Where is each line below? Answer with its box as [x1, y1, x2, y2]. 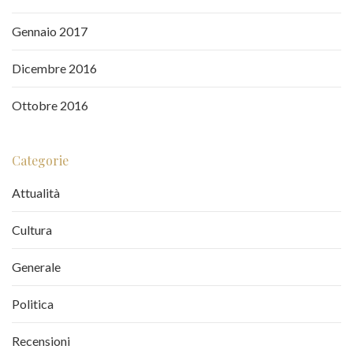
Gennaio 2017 [12, 24, 87, 39]
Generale [12, 259, 61, 275]
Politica [12, 296, 54, 312]
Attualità [12, 185, 60, 201]
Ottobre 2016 [12, 98, 88, 113]
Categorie [12, 152, 69, 169]
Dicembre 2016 [12, 61, 97, 76]
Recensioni [12, 333, 70, 349]
